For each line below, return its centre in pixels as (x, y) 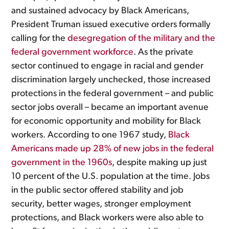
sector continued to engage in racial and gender (108, 66)
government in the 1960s (62, 163)
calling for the (40, 39)
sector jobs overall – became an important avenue (110, 108)
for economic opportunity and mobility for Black (106, 121)
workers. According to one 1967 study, (90, 135)
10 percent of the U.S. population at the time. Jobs (111, 177)
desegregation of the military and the (142, 39)
